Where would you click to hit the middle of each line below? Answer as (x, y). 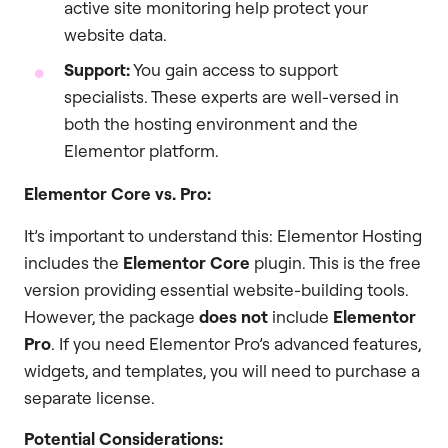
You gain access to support (234, 70)
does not (233, 316)
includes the (73, 262)
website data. (115, 35)
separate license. (89, 397)
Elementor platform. (141, 151)
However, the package (111, 316)
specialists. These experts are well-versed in (231, 97)
